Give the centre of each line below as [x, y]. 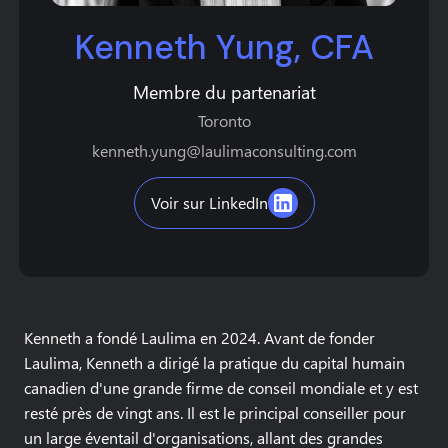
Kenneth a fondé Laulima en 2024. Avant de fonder [199, 337]
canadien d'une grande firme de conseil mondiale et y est [221, 387]
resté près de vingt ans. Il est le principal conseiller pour [215, 412]
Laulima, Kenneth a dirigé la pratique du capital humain [214, 362]
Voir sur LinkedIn [209, 202]
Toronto [224, 120]
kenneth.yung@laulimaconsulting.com [224, 150]
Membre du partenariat [224, 91]
